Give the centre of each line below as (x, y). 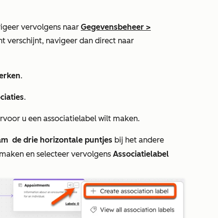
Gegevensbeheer (112, 27)
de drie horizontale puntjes (62, 140)
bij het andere (138, 140)
